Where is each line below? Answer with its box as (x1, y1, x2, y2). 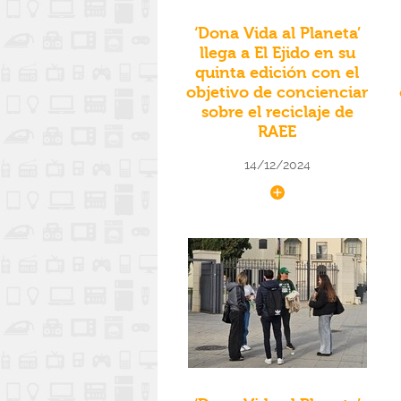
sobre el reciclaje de (200, 103, 354, 123)
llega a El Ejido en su (199, 44, 355, 64)
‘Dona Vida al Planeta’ (193, 24, 361, 44)
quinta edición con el (195, 64, 360, 83)
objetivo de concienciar (186, 83, 369, 103)
